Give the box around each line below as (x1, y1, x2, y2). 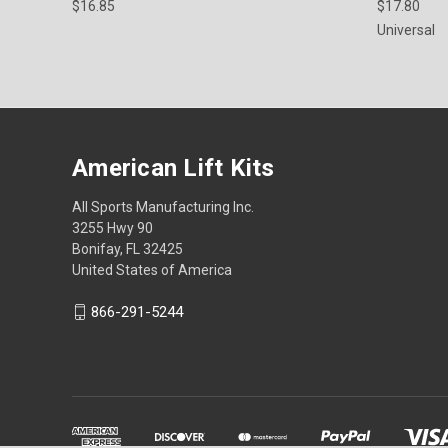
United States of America (72, 261, 232, 278)
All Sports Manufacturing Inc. (72, 198, 254, 215)
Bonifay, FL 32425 (72, 240, 183, 257)
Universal (377, 21, 436, 38)
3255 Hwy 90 (72, 219, 153, 236)
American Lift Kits (72, 153, 275, 182)
